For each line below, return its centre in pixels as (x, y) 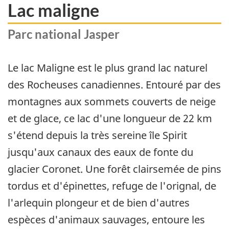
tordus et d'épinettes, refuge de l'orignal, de (112, 186)
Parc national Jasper (64, 34)
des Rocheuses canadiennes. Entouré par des (114, 84)
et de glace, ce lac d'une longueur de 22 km (110, 118)
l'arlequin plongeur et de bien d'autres (99, 202)
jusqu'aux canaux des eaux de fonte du (100, 152)
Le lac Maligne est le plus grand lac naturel (108, 67)
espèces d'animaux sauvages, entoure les (106, 219)
